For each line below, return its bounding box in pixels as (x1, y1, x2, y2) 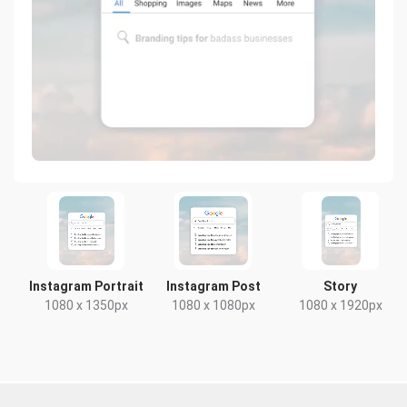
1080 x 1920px (298, 298, 382, 313)
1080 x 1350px (44, 298, 128, 313)
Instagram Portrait (28, 279, 144, 293)
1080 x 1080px (171, 298, 255, 313)
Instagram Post (165, 279, 261, 293)
